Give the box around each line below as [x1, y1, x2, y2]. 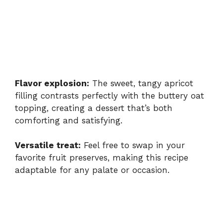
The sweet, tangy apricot [89, 78, 193, 88]
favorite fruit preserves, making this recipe [15, 153, 188, 163]
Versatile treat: [15, 140, 81, 151]
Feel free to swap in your [81, 140, 185, 151]
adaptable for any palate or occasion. [15, 165, 169, 175]
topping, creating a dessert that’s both [15, 103, 172, 113]
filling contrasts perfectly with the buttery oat [15, 90, 204, 101]
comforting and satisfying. [15, 115, 122, 125]
